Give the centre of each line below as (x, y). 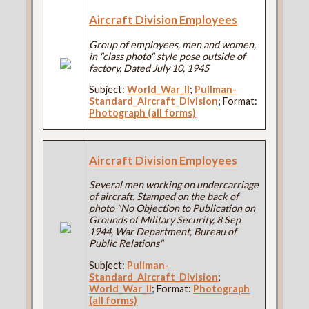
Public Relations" (127, 243)
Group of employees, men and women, (173, 45)
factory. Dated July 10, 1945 (149, 68)
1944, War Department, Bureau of (163, 232)
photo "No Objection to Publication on (172, 208)
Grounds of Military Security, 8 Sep (165, 220)
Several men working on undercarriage (174, 185)
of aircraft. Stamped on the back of (164, 197)
